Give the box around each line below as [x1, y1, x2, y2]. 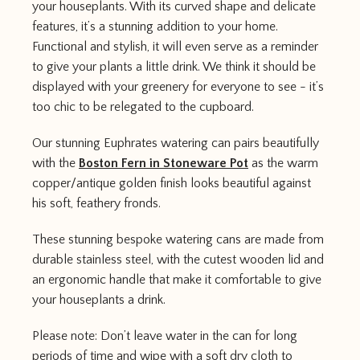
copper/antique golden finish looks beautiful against [32, 176, 311, 190]
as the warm [248, 156, 318, 170]
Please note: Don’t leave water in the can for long [32, 329, 297, 343]
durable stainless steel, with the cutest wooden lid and [32, 252, 324, 267]
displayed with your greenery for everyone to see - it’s [32, 80, 324, 94]
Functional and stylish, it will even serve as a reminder [32, 39, 318, 54]
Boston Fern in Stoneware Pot [79, 156, 248, 170]
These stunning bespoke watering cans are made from [32, 232, 324, 247]
